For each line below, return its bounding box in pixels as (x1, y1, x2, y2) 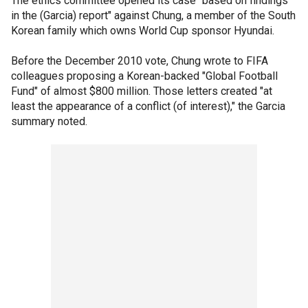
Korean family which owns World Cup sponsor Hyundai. (11, 23, 274, 37)
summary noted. (11, 114, 87, 128)
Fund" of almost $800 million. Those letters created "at (11, 84, 272, 98)
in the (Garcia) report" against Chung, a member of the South (11, 8, 296, 22)
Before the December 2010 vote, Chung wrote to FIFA (11, 54, 268, 67)
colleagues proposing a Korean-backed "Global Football (11, 69, 278, 82)
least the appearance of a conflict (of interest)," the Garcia (11, 99, 285, 113)
